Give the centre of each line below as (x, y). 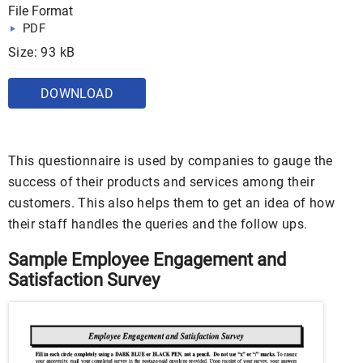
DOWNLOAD (77, 94)
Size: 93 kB (42, 52)
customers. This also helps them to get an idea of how (172, 203)
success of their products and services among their (161, 182)
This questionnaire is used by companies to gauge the (171, 161)
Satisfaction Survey (84, 280)
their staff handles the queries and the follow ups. (158, 224)
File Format (41, 11)
